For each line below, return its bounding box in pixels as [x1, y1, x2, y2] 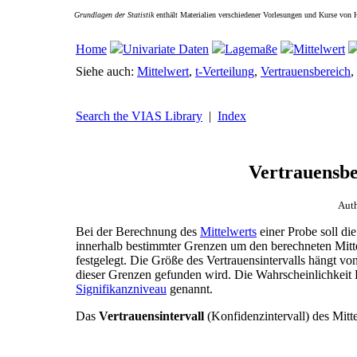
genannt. [167, 281, 213, 296]
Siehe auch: [76, 65, 137, 78]
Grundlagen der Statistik [74, 10, 154, 19]
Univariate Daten [123, 42, 209, 56]
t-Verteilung [195, 65, 254, 78]
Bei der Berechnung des [76, 224, 200, 238]
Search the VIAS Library [76, 109, 202, 123]
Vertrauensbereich [261, 65, 351, 78]
